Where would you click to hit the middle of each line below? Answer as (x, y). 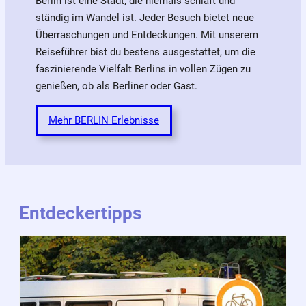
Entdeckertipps (80, 213)
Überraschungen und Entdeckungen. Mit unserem (147, 35)
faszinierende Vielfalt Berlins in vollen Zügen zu (143, 69)
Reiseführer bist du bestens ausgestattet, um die (145, 52)
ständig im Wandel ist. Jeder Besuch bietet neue (145, 18)
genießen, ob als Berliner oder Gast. (116, 86)
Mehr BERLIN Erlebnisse (104, 121)
